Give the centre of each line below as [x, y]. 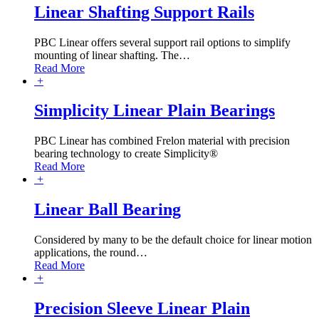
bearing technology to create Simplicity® [126, 154]
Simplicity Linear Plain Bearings [155, 111]
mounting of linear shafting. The [106, 55]
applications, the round [85, 253]
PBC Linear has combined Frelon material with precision [162, 141]
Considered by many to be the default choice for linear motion [173, 240]
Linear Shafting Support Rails [144, 12]
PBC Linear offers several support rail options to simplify [162, 42]
